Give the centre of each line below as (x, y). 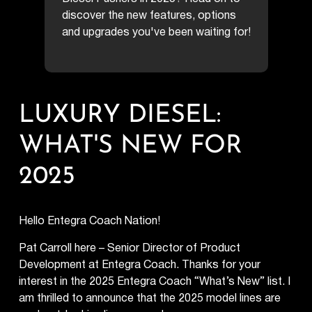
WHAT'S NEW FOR (131, 146)
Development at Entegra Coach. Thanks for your (140, 265)
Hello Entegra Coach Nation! (90, 221)
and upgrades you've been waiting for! (156, 32)
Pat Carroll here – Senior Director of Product (130, 248)
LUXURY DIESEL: (120, 115)
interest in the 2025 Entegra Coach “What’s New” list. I (155, 281)
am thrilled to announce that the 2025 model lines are (150, 298)
